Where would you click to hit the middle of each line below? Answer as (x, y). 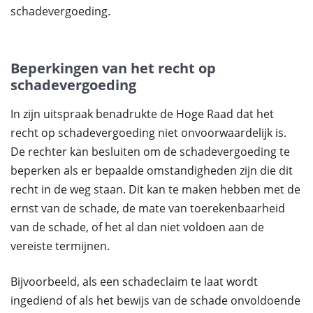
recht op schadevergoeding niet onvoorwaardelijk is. (148, 133)
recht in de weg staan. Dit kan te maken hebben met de (155, 189)
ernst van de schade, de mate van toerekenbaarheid (148, 208)
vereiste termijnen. (60, 246)
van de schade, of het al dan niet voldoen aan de (137, 227)
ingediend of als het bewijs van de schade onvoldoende (155, 300)
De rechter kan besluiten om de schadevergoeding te (150, 152)
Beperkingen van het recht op (113, 68)
